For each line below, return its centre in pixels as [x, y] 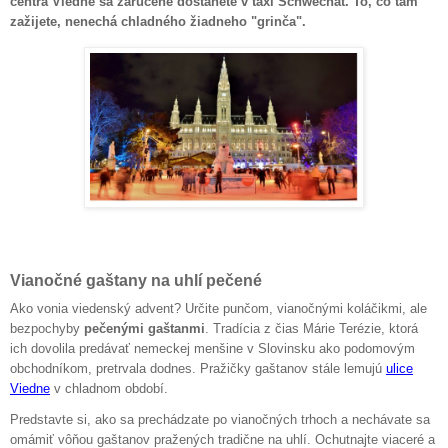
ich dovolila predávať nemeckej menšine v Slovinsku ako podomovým [212, 349]
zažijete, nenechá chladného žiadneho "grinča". [158, 22]
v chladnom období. [109, 389]
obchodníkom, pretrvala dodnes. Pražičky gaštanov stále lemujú [196, 369]
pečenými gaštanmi [144, 329]
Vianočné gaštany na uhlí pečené [136, 280]
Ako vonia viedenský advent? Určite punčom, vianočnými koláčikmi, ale [218, 309]
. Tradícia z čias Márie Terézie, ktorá [311, 329]
